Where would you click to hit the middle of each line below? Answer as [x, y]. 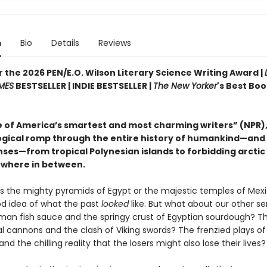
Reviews [114, 43]
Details [65, 43]
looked [116, 204]
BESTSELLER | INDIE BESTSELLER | [83, 86]
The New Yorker [185, 86]
